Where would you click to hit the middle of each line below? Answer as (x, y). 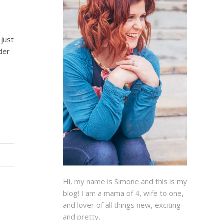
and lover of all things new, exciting (122, 205)
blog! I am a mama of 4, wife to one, (123, 193)
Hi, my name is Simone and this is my (125, 181)
